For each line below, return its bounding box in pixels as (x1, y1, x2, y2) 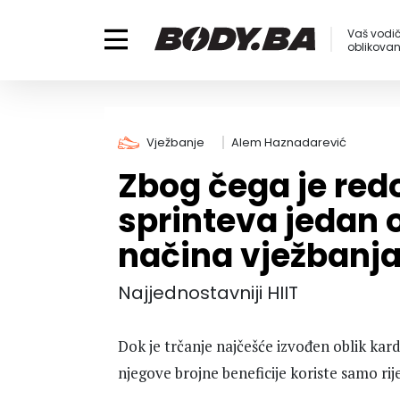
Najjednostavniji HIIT (118, 280, 298, 305)
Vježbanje (146, 134, 204, 151)
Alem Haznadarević (231, 134, 346, 151)
